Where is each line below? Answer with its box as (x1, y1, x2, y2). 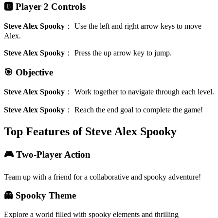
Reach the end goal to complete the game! (74, 106, 203, 114)
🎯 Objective (4, 67, 53, 78)
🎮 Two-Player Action (4, 149, 91, 160)
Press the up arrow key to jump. (74, 48, 172, 57)
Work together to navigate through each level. (74, 88, 214, 96)
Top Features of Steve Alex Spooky (4, 125, 177, 138)
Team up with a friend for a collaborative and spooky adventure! (4, 172, 201, 181)
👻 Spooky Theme (4, 190, 76, 201)
